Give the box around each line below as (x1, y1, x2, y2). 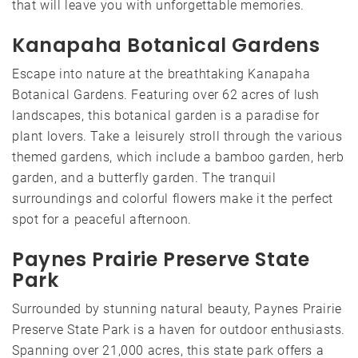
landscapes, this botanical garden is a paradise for (12, 107, 320, 123)
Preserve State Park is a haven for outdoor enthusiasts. (12, 321, 346, 337)
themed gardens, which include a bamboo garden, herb (12, 149, 344, 165)
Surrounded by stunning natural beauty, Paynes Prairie (12, 300, 342, 316)
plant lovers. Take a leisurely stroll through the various (12, 128, 343, 144)
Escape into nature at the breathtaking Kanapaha (12, 66, 311, 82)
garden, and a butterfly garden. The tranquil (12, 169, 276, 185)
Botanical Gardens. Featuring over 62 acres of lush (12, 86, 320, 102)
